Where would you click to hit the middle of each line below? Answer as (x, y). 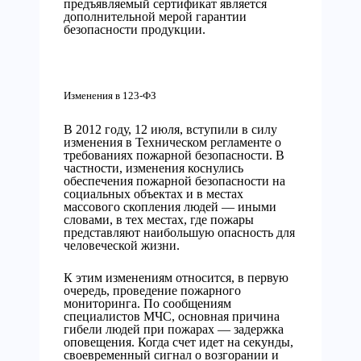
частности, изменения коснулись (154, 168)
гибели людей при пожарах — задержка (174, 329)
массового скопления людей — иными (170, 207)
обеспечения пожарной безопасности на (174, 181)
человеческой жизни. (122, 245)
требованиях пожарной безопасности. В (174, 155)
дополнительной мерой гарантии (155, 17)
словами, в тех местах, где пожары (159, 220)
